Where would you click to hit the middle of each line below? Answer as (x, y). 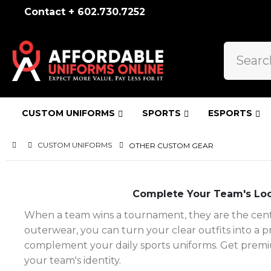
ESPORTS (230, 113)
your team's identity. (73, 260)
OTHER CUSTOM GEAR (171, 145)
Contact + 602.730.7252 (85, 12)
